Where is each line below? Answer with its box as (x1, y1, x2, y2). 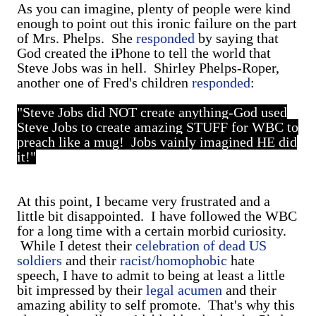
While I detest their (17, 238, 135, 253)
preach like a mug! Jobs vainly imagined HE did (17, 134, 297, 150)
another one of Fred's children (17, 75, 192, 90)
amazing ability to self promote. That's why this (17, 297, 295, 312)
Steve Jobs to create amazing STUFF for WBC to (17, 119, 298, 135)
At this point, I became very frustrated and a (17, 193, 270, 209)
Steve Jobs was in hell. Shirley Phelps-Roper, (17, 60, 279, 75)
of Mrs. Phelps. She (17, 30, 136, 46)
